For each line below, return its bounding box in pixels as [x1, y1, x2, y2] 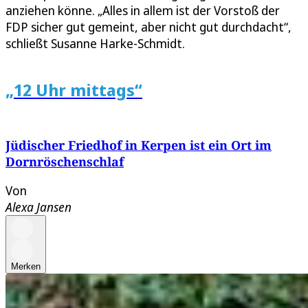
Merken [11, 261, 41, 272]
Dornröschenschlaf [5, 153, 124, 170]
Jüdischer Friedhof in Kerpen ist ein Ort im [5, 137, 272, 154]
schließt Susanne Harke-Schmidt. [5, 35, 185, 52]
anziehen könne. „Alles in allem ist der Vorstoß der [5, 2, 280, 19]
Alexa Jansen [5, 199, 71, 216]
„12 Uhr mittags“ [5, 78, 142, 102]
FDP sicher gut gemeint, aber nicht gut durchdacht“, [5, 19, 291, 36]
